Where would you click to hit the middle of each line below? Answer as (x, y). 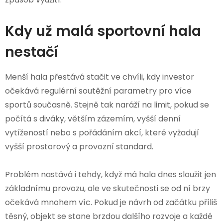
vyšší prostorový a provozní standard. (79, 146)
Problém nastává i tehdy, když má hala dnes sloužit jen (111, 174)
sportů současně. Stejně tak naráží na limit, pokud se (107, 105)
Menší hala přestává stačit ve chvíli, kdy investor (100, 77)
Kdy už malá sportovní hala (103, 31)
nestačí (32, 52)
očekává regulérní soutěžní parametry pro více (98, 91)
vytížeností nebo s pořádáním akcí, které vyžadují (102, 132)
